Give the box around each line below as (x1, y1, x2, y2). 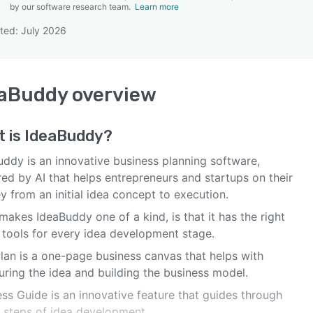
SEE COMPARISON (112, 64, 194, 75)
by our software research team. (10, 1, 135, 12)
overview (68, 83, 156, 106)
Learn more (135, 1, 179, 12)
